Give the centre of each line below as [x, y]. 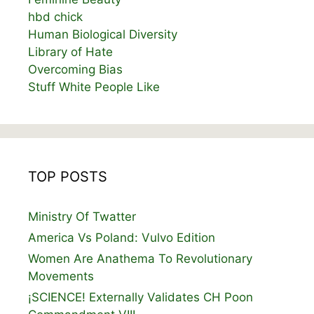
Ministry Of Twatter [82, 216]
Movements [61, 276]
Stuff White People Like [94, 87]
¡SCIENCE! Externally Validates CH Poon [141, 297]
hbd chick [55, 16]
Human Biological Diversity [103, 34]
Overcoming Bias [75, 69]
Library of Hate [70, 52]
